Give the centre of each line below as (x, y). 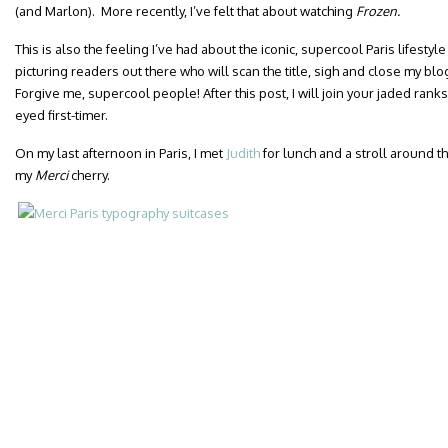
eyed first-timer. (61, 115)
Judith (243, 153)
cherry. (89, 175)
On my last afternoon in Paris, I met (120, 153)
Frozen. (379, 11)
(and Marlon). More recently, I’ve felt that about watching (185, 11)
